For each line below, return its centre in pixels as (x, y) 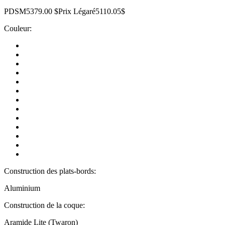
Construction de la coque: (44, 205)
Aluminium (22, 188)
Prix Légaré (77, 12)
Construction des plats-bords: (50, 171)
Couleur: (18, 29)
